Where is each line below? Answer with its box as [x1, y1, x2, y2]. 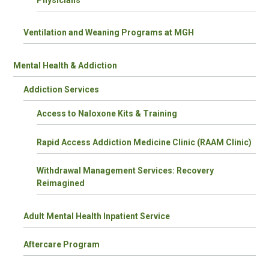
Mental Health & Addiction [13, 60, 117, 70]
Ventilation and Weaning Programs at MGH [23, 28, 195, 38]
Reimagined [37, 178, 85, 189]
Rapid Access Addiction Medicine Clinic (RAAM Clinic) [37, 137, 252, 147]
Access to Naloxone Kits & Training [37, 109, 178, 119]
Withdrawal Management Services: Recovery [37, 166, 214, 176]
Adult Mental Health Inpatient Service [23, 211, 171, 221]
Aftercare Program [23, 240, 100, 250]
